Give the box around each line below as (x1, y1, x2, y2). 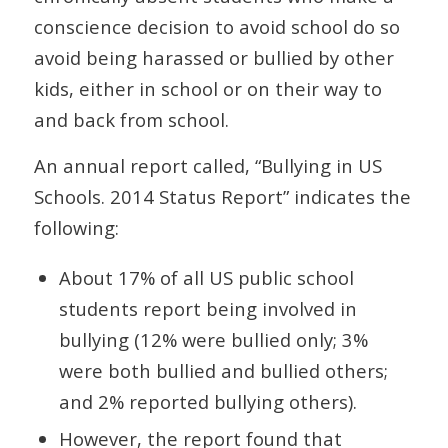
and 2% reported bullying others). (58, 388, 357, 414)
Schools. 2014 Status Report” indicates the (33, 184, 411, 210)
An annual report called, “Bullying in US (33, 153, 382, 179)
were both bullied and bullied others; (58, 357, 388, 383)
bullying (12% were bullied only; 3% (58, 326, 368, 352)
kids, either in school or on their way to (33, 75, 382, 101)
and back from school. (33, 106, 229, 132)
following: (33, 215, 119, 241)
